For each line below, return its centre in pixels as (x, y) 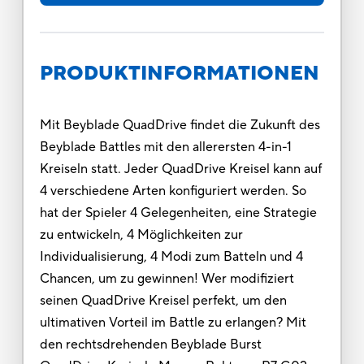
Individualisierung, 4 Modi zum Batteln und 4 (171, 256)
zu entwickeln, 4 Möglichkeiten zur (141, 234)
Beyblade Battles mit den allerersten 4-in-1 (165, 147)
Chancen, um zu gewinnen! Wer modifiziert (167, 278)
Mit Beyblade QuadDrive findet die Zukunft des (180, 125)
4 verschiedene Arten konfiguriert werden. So (173, 191)
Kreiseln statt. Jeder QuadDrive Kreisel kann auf (180, 169)
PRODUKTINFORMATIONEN (179, 73)
